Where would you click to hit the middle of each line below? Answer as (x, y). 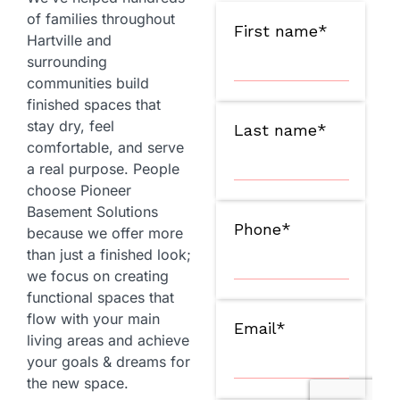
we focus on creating (98, 276)
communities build (88, 83)
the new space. (78, 383)
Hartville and (69, 41)
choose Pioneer (79, 191)
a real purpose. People (103, 169)
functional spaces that (100, 298)
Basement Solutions (92, 212)
